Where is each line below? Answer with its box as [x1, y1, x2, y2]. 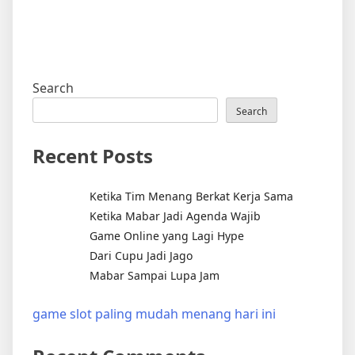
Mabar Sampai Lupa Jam [90, 268, 219, 284]
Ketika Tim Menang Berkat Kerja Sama [90, 189, 293, 204]
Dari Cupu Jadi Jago [90, 248, 193, 264]
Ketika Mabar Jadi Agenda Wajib [90, 208, 261, 224]
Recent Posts [32, 143, 153, 170]
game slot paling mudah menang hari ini [32, 305, 276, 323]
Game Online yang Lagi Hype [90, 228, 244, 244]
